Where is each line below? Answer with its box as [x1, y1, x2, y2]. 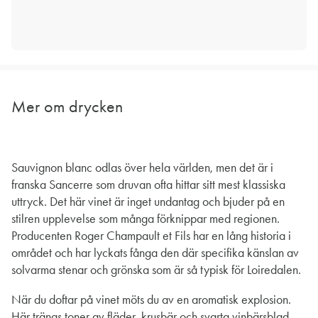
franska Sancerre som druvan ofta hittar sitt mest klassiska [11, 177, 285, 193]
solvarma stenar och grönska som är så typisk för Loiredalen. [11, 262, 301, 278]
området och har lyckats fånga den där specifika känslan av [11, 245, 299, 261]
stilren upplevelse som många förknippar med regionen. [11, 211, 280, 227]
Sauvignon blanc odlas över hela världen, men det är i [11, 160, 273, 176]
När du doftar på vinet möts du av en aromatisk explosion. [11, 292, 291, 308]
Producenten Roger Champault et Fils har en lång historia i [11, 228, 291, 244]
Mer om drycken [11, 97, 123, 117]
